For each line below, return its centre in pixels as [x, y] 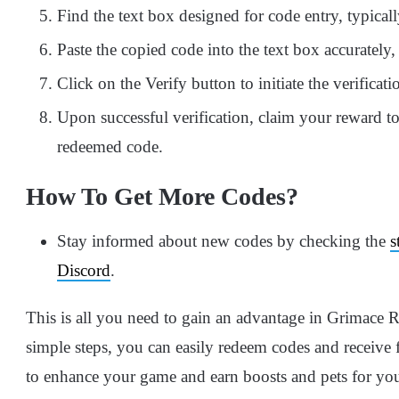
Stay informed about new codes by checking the [224, 240]
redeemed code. [110, 146]
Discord [84, 270]
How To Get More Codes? [162, 196]
